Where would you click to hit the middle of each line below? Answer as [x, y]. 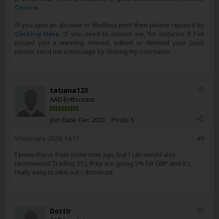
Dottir [60, 211]
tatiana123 [69, 90]
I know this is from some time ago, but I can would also [95, 154]
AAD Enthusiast [72, 99]
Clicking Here [37, 34]
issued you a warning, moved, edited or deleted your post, [109, 43]
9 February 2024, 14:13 [47, 138]
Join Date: [64, 120]
